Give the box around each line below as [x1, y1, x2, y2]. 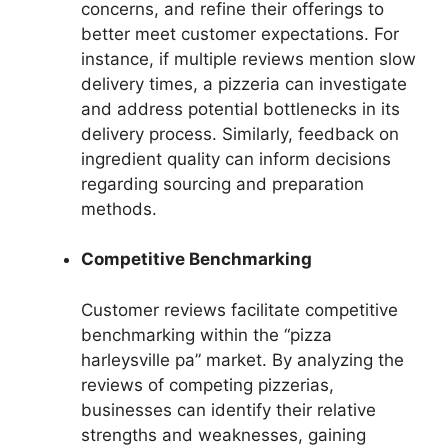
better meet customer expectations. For [81, 23, 399, 44]
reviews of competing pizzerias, [81, 374, 334, 395]
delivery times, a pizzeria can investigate [81, 73, 407, 94]
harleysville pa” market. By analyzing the [81, 349, 404, 370]
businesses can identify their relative [81, 399, 376, 420]
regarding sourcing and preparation [81, 173, 364, 194]
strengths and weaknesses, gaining [81, 424, 366, 445]
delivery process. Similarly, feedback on [81, 123, 399, 144]
